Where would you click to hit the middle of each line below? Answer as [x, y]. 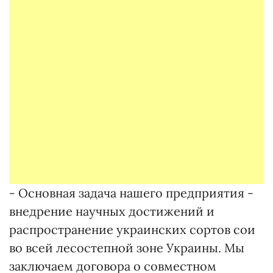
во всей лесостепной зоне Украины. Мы [127, 248]
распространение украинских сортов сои [132, 229]
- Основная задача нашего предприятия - [131, 193]
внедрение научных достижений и [112, 211]
